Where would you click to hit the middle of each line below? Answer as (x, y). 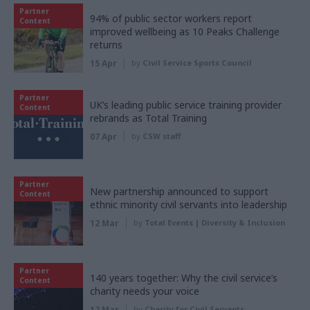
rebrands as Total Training (148, 118)
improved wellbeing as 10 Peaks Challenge (185, 31)
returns (106, 44)
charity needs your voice (145, 291)
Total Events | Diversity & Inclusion (215, 222)
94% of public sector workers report (171, 18)
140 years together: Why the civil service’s (184, 277)
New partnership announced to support (179, 191)
